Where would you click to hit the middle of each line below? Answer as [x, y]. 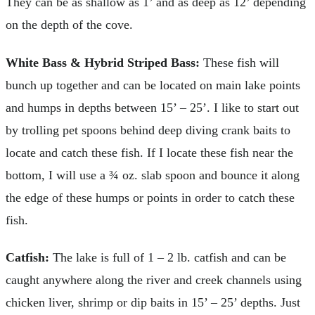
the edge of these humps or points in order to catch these [150, 197]
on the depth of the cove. [69, 25]
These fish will [239, 62]
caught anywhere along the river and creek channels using [154, 280]
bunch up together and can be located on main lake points [153, 85]
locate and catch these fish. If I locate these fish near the [149, 152]
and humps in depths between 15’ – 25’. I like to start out [152, 107]
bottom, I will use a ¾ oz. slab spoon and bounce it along [153, 175]
